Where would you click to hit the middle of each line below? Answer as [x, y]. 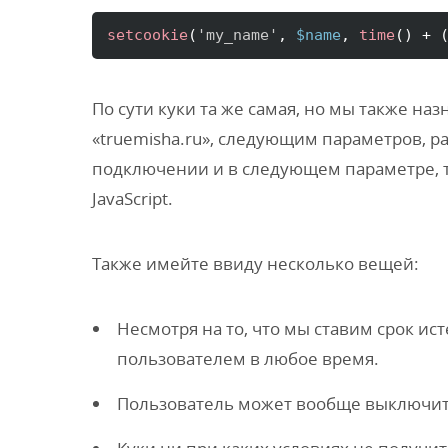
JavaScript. [132, 198]
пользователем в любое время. [248, 358]
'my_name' [237, 35]
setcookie [147, 35]
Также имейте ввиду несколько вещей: [255, 263]
